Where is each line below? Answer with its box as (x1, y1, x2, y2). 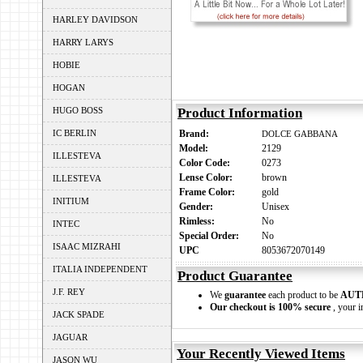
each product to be (266, 289, 340, 301)
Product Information (177, 105, 302, 121)
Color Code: (179, 157, 235, 169)
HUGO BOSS (53, 105, 103, 115)
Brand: (179, 128, 214, 139)
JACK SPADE (53, 310, 105, 319)
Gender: (179, 201, 218, 212)
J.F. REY (53, 287, 85, 297)
